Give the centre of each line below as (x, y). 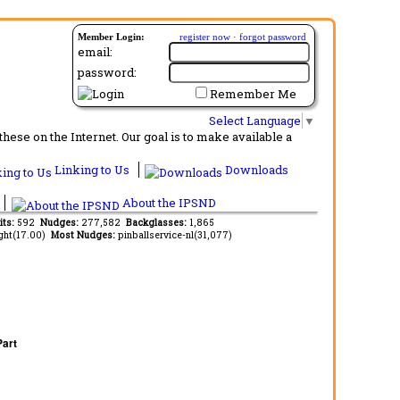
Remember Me (253, 94)
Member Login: (111, 37)
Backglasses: (158, 222)
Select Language (255, 120)
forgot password (273, 37)
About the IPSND (167, 202)
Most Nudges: (84, 234)
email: (95, 52)
